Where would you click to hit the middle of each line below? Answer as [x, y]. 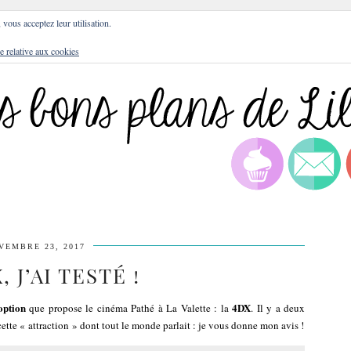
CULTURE [182, 15]
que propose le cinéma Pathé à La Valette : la [129, 308]
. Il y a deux [278, 308]
